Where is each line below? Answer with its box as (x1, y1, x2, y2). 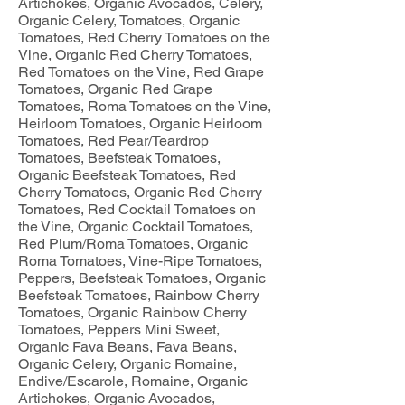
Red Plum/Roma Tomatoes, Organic (18, 235, 248, 252)
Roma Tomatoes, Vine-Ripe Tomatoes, (18, 252, 262, 269)
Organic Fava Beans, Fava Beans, (18, 338, 237, 355)
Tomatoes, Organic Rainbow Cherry (18, 304, 247, 321)
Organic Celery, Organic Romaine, (18, 355, 237, 372)
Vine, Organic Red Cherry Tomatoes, (18, 46, 252, 63)
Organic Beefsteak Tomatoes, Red (18, 166, 236, 184)
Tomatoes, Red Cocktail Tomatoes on (18, 201, 256, 218)
